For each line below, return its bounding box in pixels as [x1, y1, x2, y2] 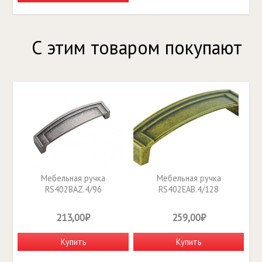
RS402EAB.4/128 [158, 183, 219, 195]
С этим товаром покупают [32, 35, 242, 60]
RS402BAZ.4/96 [44, 183, 102, 195]
